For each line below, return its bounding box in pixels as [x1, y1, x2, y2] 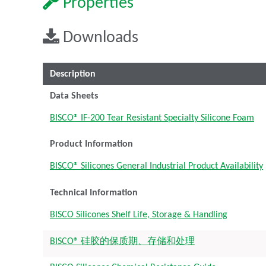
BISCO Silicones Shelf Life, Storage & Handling [50, 210, 227, 220]
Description [50, 69, 96, 79]
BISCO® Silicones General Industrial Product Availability [50, 161, 263, 172]
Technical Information [50, 188, 138, 198]
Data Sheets [50, 91, 98, 101]
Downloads [59, 30, 138, 47]
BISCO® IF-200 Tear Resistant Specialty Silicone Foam [50, 113, 254, 123]
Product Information [50, 140, 133, 150]
